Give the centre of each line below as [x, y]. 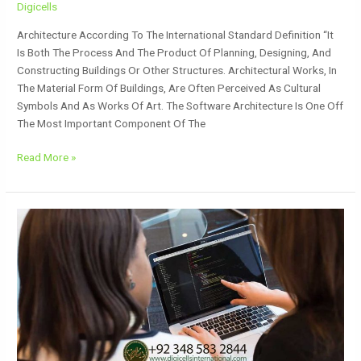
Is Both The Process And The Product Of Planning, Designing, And [174, 52]
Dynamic [37, 217]
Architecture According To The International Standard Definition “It [176, 34]
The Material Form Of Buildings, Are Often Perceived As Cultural [169, 87]
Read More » [47, 158]
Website [36, 235]
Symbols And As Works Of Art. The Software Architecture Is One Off [180, 105]
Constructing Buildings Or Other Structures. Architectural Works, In [177, 70]
